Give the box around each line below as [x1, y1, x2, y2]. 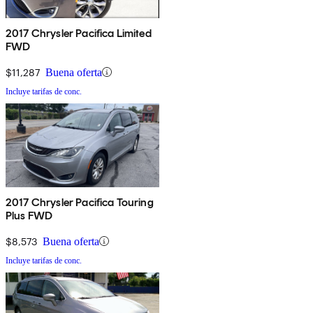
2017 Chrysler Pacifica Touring [6, 195, 154, 209]
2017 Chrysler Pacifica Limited [6, 26, 152, 40]
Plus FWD [6, 208, 53, 222]
